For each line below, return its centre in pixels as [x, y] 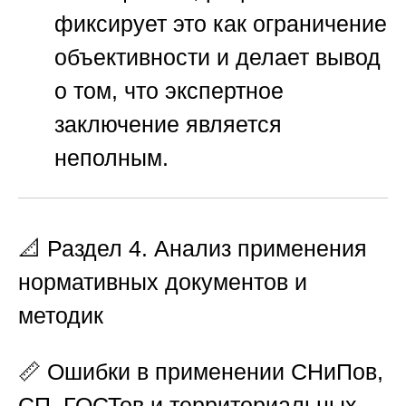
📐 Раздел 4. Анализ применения [193, 249]
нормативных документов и [163, 282]
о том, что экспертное [169, 90]
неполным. [111, 157]
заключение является [168, 124]
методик [61, 316]
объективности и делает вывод [217, 57]
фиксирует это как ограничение [221, 23]
